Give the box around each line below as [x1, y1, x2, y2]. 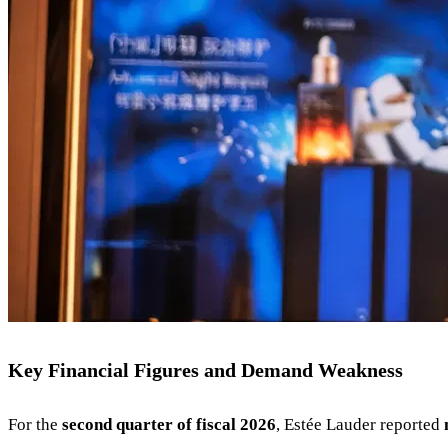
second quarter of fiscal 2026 [62, 415, 276, 435]
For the [8, 415, 62, 435]
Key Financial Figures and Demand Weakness [8, 359, 403, 382]
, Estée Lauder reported [276, 415, 444, 435]
